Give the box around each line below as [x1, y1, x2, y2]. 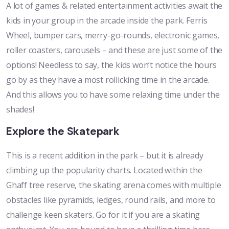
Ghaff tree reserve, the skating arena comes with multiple [6, 179, 221, 191]
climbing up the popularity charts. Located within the [6, 165, 202, 176]
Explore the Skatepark [6, 124, 120, 139]
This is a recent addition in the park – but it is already [6, 150, 203, 162]
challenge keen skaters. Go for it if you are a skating [6, 209, 200, 221]
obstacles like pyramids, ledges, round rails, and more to [6, 194, 216, 206]
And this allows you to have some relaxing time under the [6, 89, 220, 101]
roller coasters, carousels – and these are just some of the [6, 44, 223, 56]
